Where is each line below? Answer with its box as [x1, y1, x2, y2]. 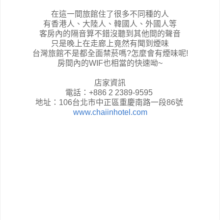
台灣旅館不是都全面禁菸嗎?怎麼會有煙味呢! [32, 49, 188, 57]
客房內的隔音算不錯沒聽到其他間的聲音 [39, 29, 181, 38]
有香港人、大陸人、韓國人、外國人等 [43, 19, 177, 28]
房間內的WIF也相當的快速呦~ [57, 58, 163, 67]
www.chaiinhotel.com [73, 108, 147, 116]
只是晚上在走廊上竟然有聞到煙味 [51, 39, 169, 48]
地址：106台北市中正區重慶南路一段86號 [35, 98, 185, 107]
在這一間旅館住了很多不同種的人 [51, 9, 169, 18]
